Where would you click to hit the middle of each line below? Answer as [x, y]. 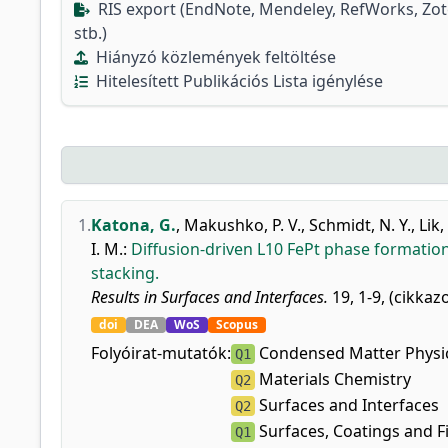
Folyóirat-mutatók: [161, 353]
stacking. [125, 273]
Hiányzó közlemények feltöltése [214, 57]
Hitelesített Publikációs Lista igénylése [237, 81]
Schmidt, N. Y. [360, 225]
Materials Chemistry [333, 379]
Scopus [237, 324]
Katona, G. [133, 225]
